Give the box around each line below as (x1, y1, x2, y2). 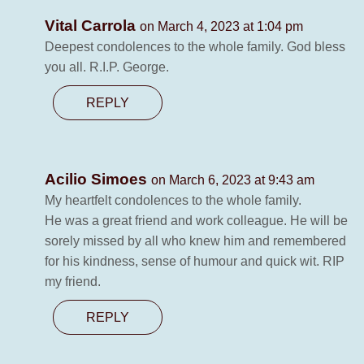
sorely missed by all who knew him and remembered (45, 234, 346, 249)
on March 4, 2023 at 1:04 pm (140, 19, 303, 34)
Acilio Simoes (45, 171, 151, 188)
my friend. (45, 275, 101, 289)
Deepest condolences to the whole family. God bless (45, 40, 345, 54)
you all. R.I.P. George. (45, 60, 169, 75)
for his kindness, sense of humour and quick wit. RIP (45, 254, 344, 269)
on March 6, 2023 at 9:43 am (151, 173, 314, 188)
